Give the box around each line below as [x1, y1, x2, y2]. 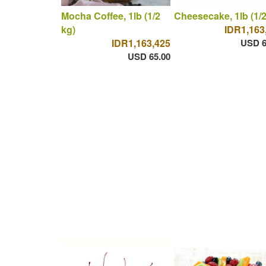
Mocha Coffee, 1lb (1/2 [61, 8, 160, 23]
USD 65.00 [127, 49, 170, 63]
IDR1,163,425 [111, 36, 170, 50]
